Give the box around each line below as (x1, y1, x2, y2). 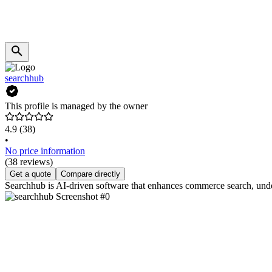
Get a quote (10, 169, 51, 179)
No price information (5, 146, 85, 157)
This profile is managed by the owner (5, 101, 148, 112)
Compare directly (61, 169, 120, 179)
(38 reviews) (5, 157, 53, 168)
